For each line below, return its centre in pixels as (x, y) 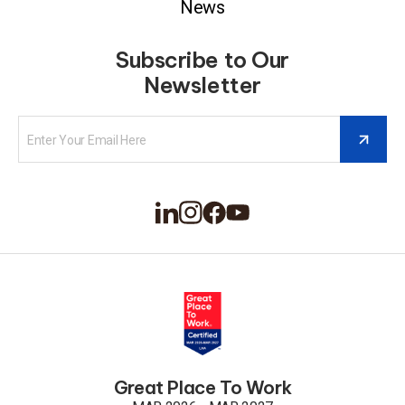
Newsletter (202, 85)
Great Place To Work (202, 387)
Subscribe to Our (202, 60)
